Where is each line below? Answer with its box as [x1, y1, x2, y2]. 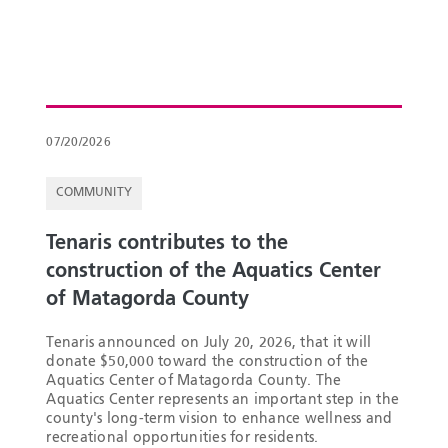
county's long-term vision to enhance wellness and [46, 411, 393, 426]
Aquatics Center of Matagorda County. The [46, 373, 342, 388]
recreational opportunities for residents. [46, 430, 319, 445]
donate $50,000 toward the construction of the [46, 354, 369, 369]
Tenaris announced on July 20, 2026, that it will [46, 335, 372, 350]
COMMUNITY [56, 186, 132, 199]
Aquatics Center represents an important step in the [46, 392, 400, 407]
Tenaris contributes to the [46, 233, 289, 254]
